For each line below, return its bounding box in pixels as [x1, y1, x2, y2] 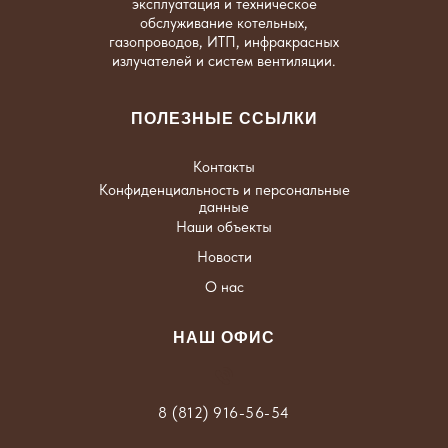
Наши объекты [176, 218, 272, 236]
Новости [196, 248, 252, 266]
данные [199, 198, 249, 216]
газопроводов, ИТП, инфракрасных [109, 33, 339, 51]
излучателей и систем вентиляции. [112, 52, 336, 70]
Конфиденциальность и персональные [98, 181, 350, 199]
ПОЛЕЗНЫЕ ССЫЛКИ [130, 110, 318, 127]
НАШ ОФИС [173, 329, 275, 346]
